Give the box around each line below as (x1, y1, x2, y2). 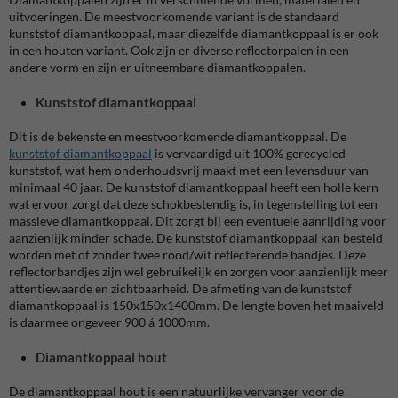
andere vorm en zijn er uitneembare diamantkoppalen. (9, 60, 306, 75)
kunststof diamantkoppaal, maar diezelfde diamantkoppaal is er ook (9, 26, 378, 41)
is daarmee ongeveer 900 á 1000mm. (9, 314, 210, 330)
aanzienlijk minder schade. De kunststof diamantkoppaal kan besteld (9, 230, 383, 245)
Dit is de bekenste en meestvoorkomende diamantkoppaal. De (9, 129, 346, 144)
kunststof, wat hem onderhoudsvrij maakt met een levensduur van (9, 163, 369, 178)
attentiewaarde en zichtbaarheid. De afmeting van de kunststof (9, 281, 352, 296)
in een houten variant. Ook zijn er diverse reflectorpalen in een (9, 43, 349, 58)
